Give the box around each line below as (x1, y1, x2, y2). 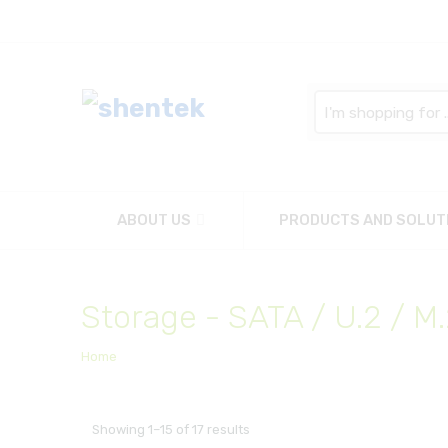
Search (312, 90, 361, 105)
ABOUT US (116, 211, 191, 229)
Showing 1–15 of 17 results (91, 422, 250, 437)
